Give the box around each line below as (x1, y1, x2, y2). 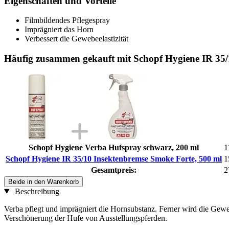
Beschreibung (12, 187, 59, 196)
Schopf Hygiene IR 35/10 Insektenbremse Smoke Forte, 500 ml (6, 154, 222, 163)
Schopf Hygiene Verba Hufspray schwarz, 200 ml (29, 143, 199, 152)
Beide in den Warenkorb (8, 177, 79, 186)
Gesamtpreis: (91, 165, 136, 174)
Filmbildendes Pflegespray (25, 16, 110, 25)
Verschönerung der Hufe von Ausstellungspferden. (4, 213, 167, 222)
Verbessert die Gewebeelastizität (25, 34, 128, 43)
